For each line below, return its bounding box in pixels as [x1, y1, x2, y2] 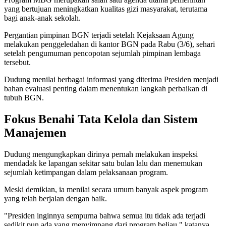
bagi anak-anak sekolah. [4, 13, 81, 22]
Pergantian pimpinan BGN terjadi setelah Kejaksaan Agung [4, 30, 194, 39]
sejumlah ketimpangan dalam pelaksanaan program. [4, 167, 168, 177]
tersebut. [4, 58, 31, 67]
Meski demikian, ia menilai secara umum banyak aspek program [4, 185, 208, 194]
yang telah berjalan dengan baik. [4, 194, 107, 203]
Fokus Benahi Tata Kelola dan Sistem [4, 112, 198, 126]
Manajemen [4, 126, 66, 139]
